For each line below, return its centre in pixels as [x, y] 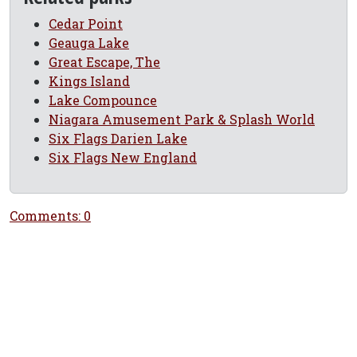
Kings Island [89, 81]
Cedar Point [86, 24]
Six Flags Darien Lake [118, 138]
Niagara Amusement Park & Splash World [182, 119]
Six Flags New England [123, 157]
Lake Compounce [103, 100]
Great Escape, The [104, 62]
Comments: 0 [50, 216]
